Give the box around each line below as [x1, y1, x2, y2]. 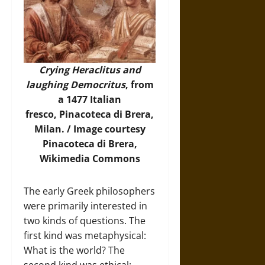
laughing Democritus [25, 78, 125, 91]
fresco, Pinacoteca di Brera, [25, 108, 154, 121]
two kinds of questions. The [24, 214, 146, 227]
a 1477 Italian [58, 93, 122, 106]
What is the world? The [24, 244, 125, 257]
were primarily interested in [24, 199, 147, 212]
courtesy [102, 122, 146, 135]
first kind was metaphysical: [24, 229, 146, 242]
